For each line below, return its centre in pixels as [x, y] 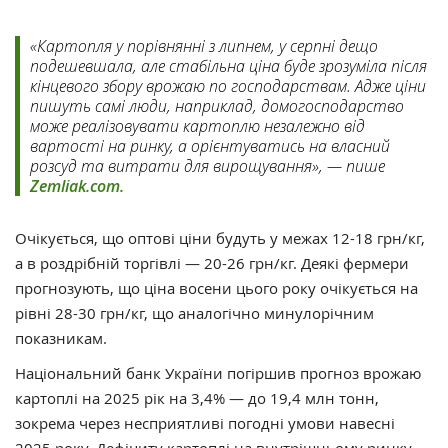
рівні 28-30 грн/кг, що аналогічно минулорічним [194, 312]
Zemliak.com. [77, 185]
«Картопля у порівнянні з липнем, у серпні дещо [204, 45]
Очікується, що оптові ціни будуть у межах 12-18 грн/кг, [220, 237]
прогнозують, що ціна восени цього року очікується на [216, 287]
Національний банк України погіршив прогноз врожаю [218, 372]
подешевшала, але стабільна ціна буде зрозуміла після [228, 65]
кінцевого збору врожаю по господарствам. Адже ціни [228, 85]
